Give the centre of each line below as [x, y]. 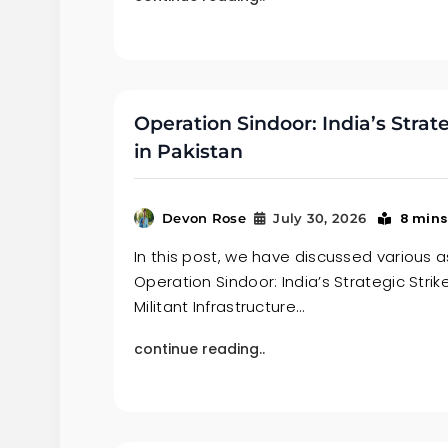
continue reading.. [199, 348]
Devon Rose [204, 217]
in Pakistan [188, 151]
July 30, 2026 [320, 217]
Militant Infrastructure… [219, 306]
